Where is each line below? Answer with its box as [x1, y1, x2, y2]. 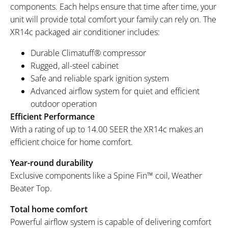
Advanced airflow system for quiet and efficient [31, 85, 199, 97]
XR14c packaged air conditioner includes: [10, 26, 160, 38]
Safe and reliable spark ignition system [31, 73, 169, 84]
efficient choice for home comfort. [10, 136, 133, 148]
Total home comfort [10, 204, 88, 215]
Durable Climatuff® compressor [31, 47, 146, 59]
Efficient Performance [10, 111, 95, 123]
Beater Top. [10, 183, 52, 194]
